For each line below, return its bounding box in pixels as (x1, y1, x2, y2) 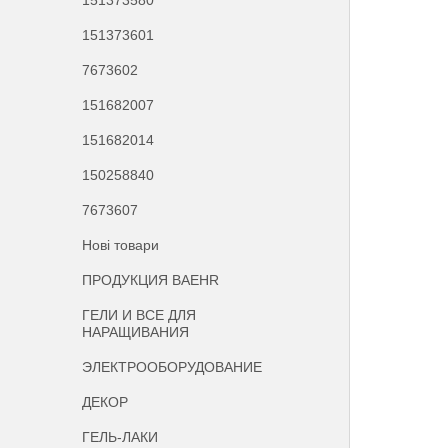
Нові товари (82, 237, 160, 253)
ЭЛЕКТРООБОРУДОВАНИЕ (82, 359, 263, 375)
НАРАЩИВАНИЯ (82, 324, 190, 340)
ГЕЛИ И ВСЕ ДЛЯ (82, 307, 197, 323)
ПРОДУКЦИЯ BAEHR (82, 272, 220, 288)
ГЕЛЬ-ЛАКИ (82, 429, 159, 445)
